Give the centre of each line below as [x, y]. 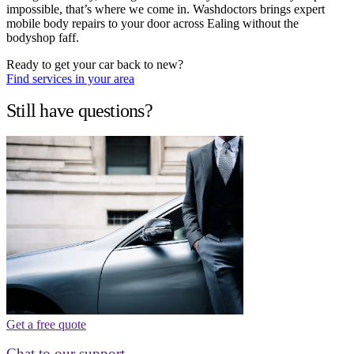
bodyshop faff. [43, 38]
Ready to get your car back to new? [95, 65]
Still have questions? [79, 110]
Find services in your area [70, 79]
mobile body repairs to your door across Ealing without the [153, 24]
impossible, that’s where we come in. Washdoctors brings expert [166, 9]
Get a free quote [46, 324]
